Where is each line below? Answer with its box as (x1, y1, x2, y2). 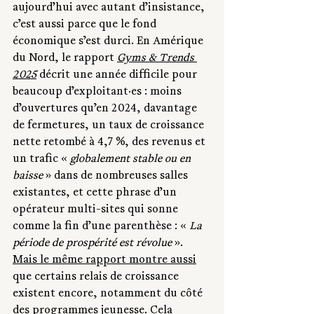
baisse (13, 170, 43, 184)
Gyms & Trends (117, 53, 197, 66)
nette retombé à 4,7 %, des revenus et (13, 137, 208, 150)
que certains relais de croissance (13, 271, 182, 285)
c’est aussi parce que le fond (13, 19, 159, 32)
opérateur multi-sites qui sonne (13, 204, 181, 217)
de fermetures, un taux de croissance (13, 120, 207, 133)
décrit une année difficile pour (36, 69, 200, 83)
